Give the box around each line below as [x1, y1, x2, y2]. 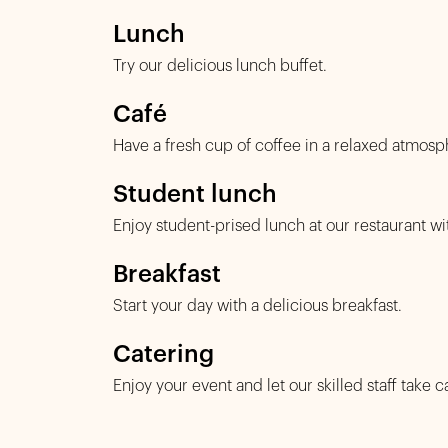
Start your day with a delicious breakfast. [113, 298, 402, 314]
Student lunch [113, 182, 277, 206]
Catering [113, 342, 214, 366]
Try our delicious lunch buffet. [113, 58, 327, 74]
